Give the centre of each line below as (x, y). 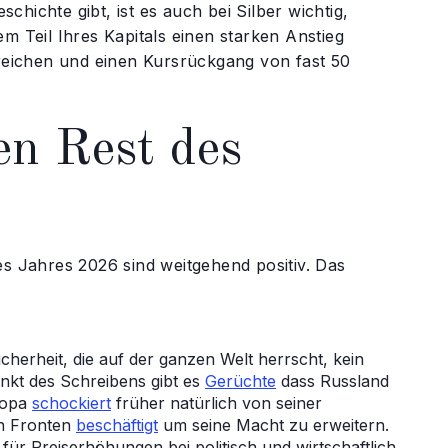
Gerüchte (240, 381)
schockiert (71, 403)
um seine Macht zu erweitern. (273, 425)
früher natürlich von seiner (216, 403)
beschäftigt (117, 425)
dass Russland (332, 381)
